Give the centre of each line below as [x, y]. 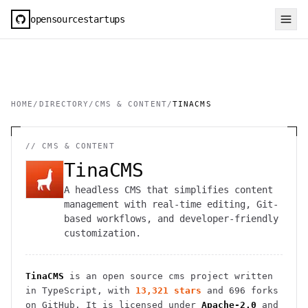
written [251, 276]
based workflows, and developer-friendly [171, 219]
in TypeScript [61, 290]
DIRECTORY [64, 104]
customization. [102, 233]
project [207, 276]
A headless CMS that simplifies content [168, 190]
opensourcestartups [78, 19]
